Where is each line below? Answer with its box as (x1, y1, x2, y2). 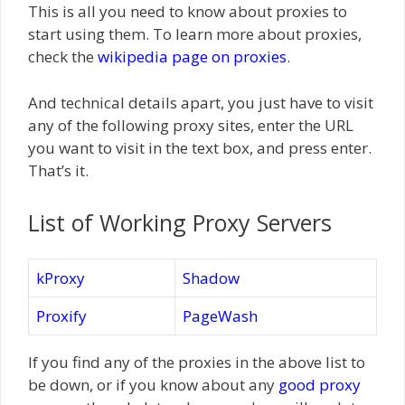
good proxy (278, 374, 361, 395)
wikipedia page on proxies (98, 46, 287, 67)
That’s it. (28, 159, 89, 181)
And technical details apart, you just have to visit (28, 91, 373, 113)
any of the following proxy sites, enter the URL (28, 114, 353, 136)
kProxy (36, 268, 85, 288)
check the (28, 46, 98, 67)
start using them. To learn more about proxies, (28, 24, 362, 44)
